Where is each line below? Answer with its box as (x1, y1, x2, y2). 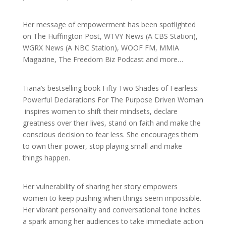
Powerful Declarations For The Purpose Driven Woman (22, 95, 203, 105)
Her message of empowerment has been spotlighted (22, 20, 196, 30)
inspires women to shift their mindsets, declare (22, 106, 178, 117)
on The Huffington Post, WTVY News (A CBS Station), (22, 31, 198, 41)
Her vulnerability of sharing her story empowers (22, 182, 178, 192)
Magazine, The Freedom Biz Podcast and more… (22, 54, 183, 65)
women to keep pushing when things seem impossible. (22, 193, 201, 203)
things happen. (22, 153, 70, 163)
